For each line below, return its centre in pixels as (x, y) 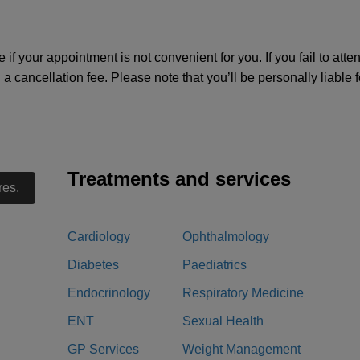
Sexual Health (223, 321)
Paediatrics (215, 265)
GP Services (103, 349)
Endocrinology (109, 293)
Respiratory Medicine (243, 293)
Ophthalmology (226, 237)
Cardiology (99, 237)
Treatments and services (179, 179)
